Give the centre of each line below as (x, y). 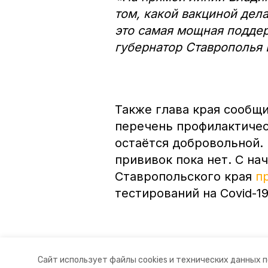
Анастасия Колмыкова (197, 252)
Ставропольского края (185, 176)
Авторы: (131, 252)
